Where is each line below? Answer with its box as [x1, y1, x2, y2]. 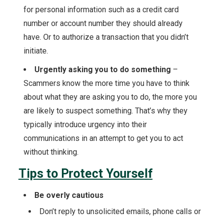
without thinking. [23, 147, 81, 157]
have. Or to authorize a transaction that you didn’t [23, 32, 189, 42]
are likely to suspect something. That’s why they [23, 106, 188, 115]
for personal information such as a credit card [23, 5, 179, 14]
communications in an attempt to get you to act [23, 134, 183, 143]
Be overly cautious [34, 191, 106, 200]
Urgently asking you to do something [34, 65, 171, 74]
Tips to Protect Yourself [18, 166, 153, 181]
